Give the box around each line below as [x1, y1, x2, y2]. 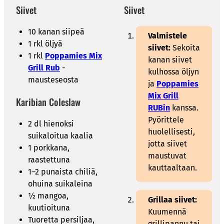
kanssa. [170, 102, 198, 112]
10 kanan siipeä [28, 26, 84, 36]
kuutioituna [28, 203, 70, 212]
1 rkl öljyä [28, 38, 62, 48]
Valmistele [148, 30, 187, 40]
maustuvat [148, 150, 186, 160]
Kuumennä [148, 206, 186, 216]
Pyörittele [148, 114, 184, 124]
